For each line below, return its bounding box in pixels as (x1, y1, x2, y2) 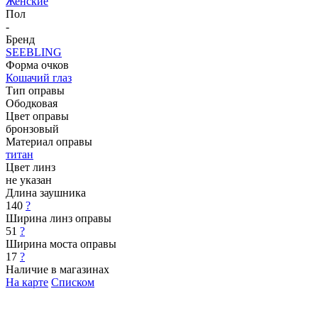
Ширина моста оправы (6, 237, 116, 250)
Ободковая (6, 97, 57, 109)
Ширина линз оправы (6, 212, 111, 224)
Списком (51, 275, 94, 288)
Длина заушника (6, 186, 86, 199)
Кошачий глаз (6, 71, 72, 84)
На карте (6, 275, 48, 288)
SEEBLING (6, 45, 62, 58)
